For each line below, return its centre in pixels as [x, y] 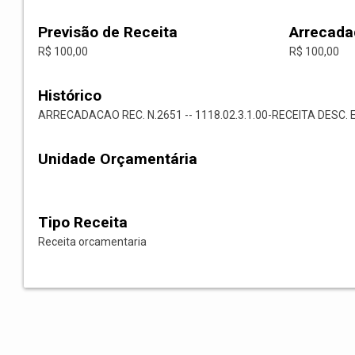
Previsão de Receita [108, 32]
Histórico [70, 96]
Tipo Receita [83, 223]
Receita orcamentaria [92, 242]
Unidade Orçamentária [118, 159]
